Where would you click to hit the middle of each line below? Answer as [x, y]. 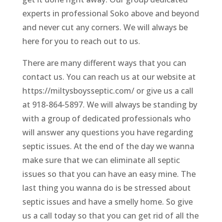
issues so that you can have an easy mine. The [109, 174]
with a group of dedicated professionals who [106, 119]
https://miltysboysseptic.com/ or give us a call [108, 91]
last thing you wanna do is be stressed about [106, 188]
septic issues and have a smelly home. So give [107, 202]
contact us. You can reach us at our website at [109, 77]
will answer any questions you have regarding [108, 133]
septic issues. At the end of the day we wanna [108, 146]
